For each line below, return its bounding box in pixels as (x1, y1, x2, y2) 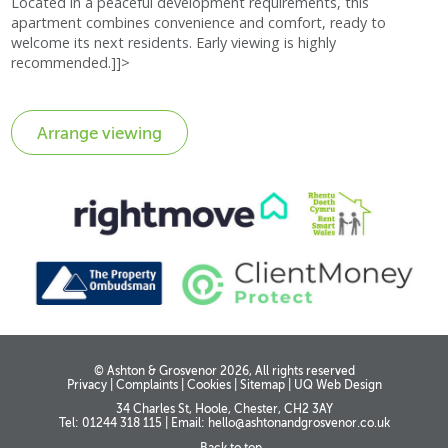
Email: (167, 417, 208, 431)
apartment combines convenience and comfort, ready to (11, 12, 387, 32)
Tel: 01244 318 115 (58, 417, 165, 431)
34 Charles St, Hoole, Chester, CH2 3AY (115, 403, 333, 417)
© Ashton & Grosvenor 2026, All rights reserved (93, 365, 355, 379)
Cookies (186, 379, 231, 393)
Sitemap (239, 379, 285, 393)
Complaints (115, 379, 178, 393)
